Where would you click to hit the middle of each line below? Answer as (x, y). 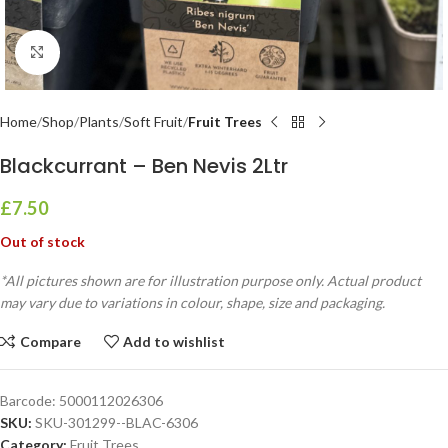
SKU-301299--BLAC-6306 (116, 422)
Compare (50, 341)
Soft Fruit (153, 121)
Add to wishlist (174, 341)
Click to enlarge (107, 52)
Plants (99, 121)
